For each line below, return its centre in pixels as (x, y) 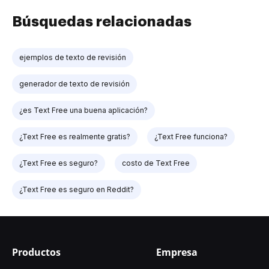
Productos (36, 252)
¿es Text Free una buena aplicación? (83, 110)
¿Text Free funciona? (191, 136)
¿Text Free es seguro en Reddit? (77, 189)
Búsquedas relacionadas (102, 21)
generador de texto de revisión (74, 83)
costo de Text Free (156, 163)
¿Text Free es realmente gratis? (75, 136)
